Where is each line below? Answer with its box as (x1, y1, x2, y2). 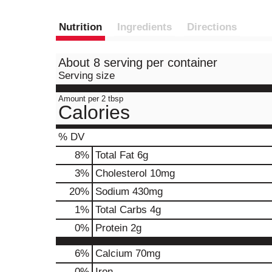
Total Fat (95, 149, 134, 161)
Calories (58, 101, 130, 123)
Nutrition (59, 21, 102, 33)
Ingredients (117, 21, 172, 33)
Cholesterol (95, 168, 147, 179)
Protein (95, 222, 127, 234)
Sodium (95, 186, 129, 197)
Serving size (58, 70, 115, 81)
